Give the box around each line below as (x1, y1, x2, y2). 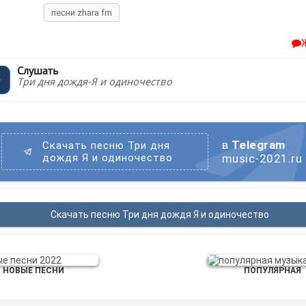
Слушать (17, 65, 59, 77)
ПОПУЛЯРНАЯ (244, 266, 301, 275)
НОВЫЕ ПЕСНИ (3, 266, 64, 275)
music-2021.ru (221, 152, 303, 165)
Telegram (231, 138, 286, 152)
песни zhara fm (51, 8, 112, 18)
